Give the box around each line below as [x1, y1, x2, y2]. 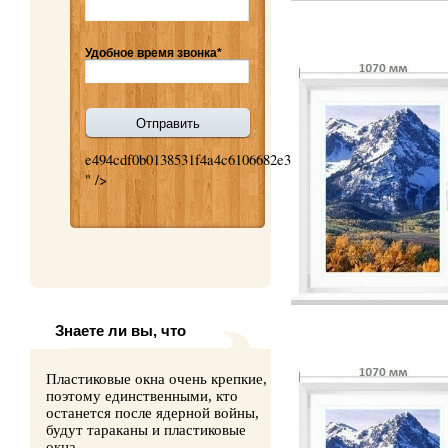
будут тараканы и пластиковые [46, 422, 246, 439]
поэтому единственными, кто [46, 388, 238, 405]
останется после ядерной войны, [46, 405, 259, 422]
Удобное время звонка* [85, 46, 222, 59]
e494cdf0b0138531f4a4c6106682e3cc [85, 149, 305, 169]
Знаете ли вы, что [55, 323, 186, 339]
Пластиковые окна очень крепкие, [46, 371, 267, 388]
